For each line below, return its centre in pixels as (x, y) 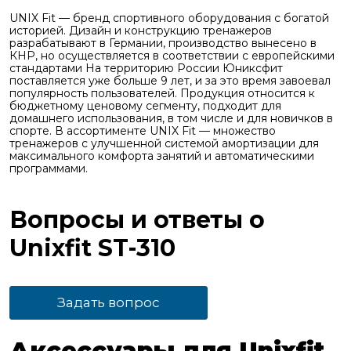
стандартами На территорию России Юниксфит (146, 69)
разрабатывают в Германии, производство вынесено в (163, 43)
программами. (49, 169)
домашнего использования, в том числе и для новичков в (171, 119)
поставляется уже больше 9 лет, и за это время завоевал (170, 81)
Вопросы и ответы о (137, 220)
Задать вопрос (109, 303)
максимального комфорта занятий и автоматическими (162, 156)
